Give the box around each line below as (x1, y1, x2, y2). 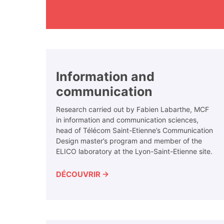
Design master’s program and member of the (56, 136, 202, 145)
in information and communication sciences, (56, 115, 198, 124)
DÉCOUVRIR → (56, 169, 109, 179)
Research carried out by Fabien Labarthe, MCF (56, 105, 209, 114)
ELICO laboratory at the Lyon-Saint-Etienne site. (56, 147, 212, 156)
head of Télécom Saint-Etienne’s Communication (56, 126, 213, 135)
